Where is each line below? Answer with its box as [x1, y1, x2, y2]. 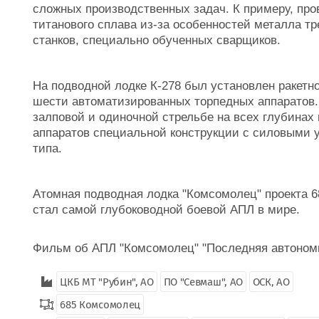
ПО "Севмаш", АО [163, 276, 244, 288]
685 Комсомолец [60, 298, 141, 311]
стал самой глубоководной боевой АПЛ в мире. [33, 203, 303, 216]
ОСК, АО [252, 276, 290, 288]
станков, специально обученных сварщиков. [33, 33, 281, 47]
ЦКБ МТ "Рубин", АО [60, 276, 154, 288]
